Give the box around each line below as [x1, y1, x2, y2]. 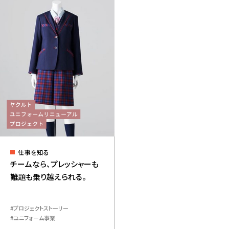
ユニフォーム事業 [13, 213, 55, 222]
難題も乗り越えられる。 [10, 171, 86, 182]
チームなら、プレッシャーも [10, 158, 99, 169]
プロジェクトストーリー [13, 203, 68, 212]
